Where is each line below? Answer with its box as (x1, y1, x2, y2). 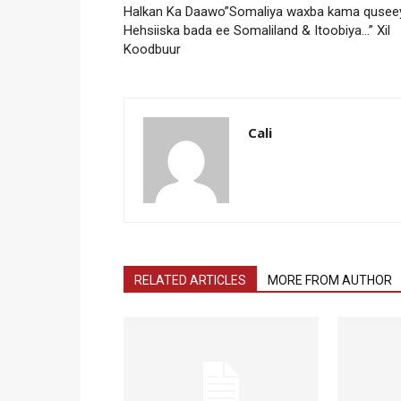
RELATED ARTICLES (134, 273, 246, 288)
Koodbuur (124, 41, 181, 58)
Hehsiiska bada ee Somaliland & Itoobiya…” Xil (124, 22, 390, 39)
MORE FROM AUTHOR (268, 273, 392, 288)
